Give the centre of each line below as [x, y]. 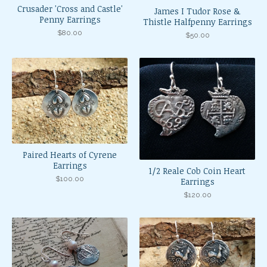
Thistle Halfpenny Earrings [197, 22]
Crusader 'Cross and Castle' [70, 8]
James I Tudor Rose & [197, 11]
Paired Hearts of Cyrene [70, 155]
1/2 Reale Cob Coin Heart [197, 171]
